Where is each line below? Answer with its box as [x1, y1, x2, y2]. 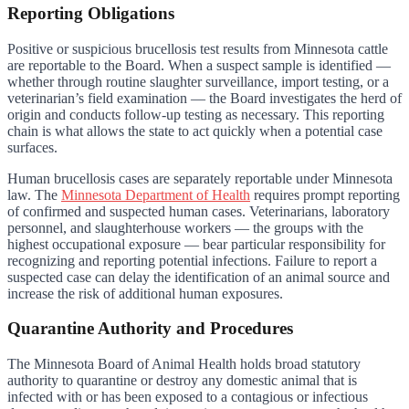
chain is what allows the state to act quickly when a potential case [7, 122, 383, 139]
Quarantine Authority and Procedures [7, 319, 293, 339]
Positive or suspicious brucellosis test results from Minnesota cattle [7, 40, 388, 57]
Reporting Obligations [7, 3, 174, 23]
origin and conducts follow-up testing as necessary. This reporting [7, 106, 384, 122]
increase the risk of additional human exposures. [7, 285, 283, 301]
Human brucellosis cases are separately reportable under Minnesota [7, 170, 393, 186]
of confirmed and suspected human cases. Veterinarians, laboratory [7, 203, 390, 219]
